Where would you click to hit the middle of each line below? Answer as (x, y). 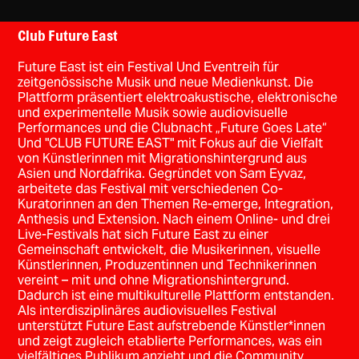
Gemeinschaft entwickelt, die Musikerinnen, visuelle (169, 249)
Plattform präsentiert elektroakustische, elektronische (178, 97)
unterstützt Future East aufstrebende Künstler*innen (172, 325)
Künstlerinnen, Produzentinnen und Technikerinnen (167, 264)
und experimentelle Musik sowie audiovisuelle (153, 112)
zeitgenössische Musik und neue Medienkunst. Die (166, 82)
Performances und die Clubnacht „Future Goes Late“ (173, 127)
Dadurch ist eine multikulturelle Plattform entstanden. (176, 295)
